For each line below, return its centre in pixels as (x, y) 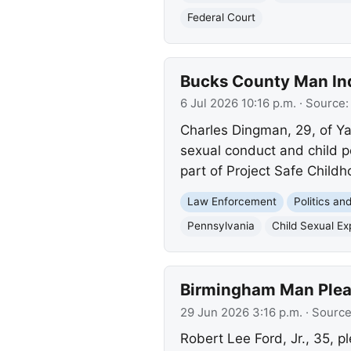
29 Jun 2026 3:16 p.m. (241, 312)
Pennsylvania (221, 226)
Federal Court (221, 18)
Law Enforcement (232, 202)
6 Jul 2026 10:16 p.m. (238, 104)
